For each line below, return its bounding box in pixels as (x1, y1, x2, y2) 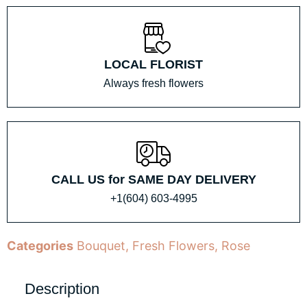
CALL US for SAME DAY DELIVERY (51, 172, 256, 186)
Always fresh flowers (103, 77, 204, 89)
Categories (7, 238, 73, 253)
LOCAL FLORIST (104, 57, 203, 71)
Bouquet (77, 238, 125, 253)
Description (25, 280, 100, 297)
